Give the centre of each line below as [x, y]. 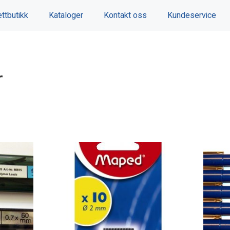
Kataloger [66, 15]
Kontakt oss [126, 15]
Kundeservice [192, 15]
